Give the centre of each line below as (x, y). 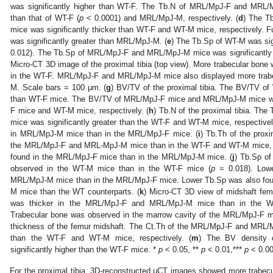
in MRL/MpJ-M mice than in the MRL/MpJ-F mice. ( (104, 134)
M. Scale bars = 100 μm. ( (58, 88)
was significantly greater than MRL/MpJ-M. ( (89, 41)
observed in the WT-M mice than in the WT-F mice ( (111, 169)
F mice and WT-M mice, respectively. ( (80, 111)
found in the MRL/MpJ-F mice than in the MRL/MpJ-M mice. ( (122, 157)
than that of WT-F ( (45, 18)
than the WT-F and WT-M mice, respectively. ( (101, 238)
